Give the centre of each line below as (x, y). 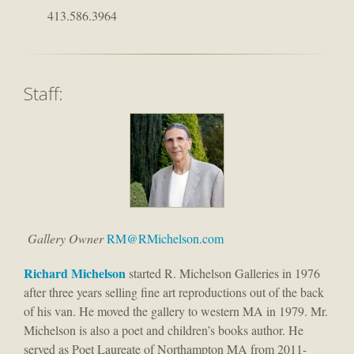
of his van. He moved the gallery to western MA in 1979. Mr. (176, 311)
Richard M (53, 273)
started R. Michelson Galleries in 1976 (223, 273)
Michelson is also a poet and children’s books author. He (164, 330)
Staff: (43, 93)
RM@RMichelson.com (165, 239)
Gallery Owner (67, 239)
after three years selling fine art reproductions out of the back (174, 292)
